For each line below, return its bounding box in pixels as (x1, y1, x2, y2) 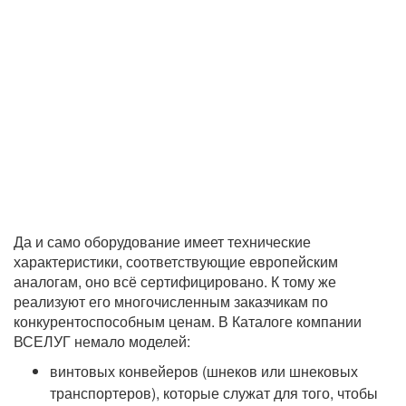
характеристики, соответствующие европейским (14, 251, 338, 272)
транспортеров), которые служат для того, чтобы (50, 382, 378, 403)
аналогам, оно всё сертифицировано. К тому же (14, 271, 336, 292)
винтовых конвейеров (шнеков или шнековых (50, 361, 358, 382)
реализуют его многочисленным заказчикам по (14, 291, 328, 312)
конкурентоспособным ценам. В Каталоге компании (14, 311, 362, 332)
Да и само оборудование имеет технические (14, 231, 311, 252)
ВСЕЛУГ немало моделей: (14, 331, 190, 352)
